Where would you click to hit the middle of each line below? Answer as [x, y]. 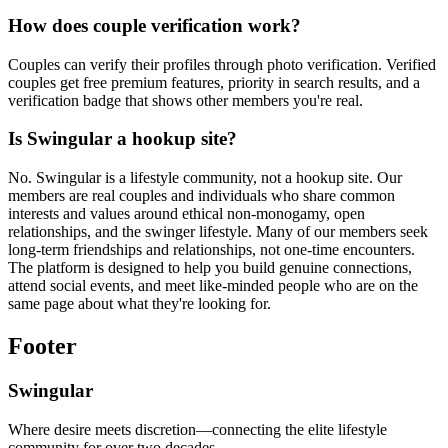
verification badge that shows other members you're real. [185, 100]
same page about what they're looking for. [139, 304]
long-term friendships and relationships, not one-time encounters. [211, 250]
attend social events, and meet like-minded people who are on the [213, 286]
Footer [42, 346]
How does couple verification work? [154, 26]
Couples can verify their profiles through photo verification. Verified [222, 64]
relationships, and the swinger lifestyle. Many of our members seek [218, 232]
